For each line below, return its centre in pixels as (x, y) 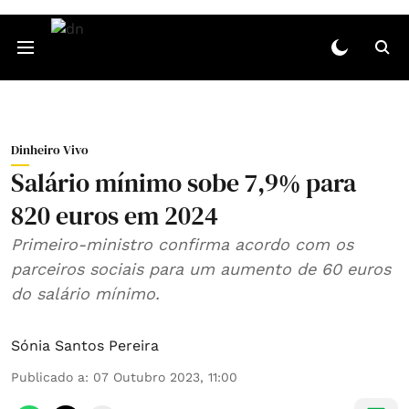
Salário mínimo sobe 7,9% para (184, 183)
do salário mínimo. (85, 294)
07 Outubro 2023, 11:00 (165, 377)
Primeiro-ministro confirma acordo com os (182, 244)
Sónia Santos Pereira (85, 346)
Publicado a (48, 377)
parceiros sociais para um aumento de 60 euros (201, 269)
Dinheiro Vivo (50, 150)
